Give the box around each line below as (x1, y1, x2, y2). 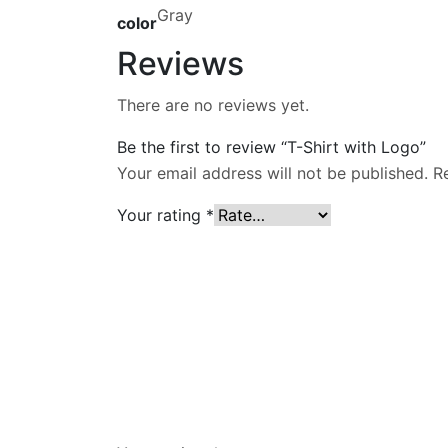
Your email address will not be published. (117, 163, 428, 184)
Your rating (117, 205, 206, 226)
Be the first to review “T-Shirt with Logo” (117, 137, 426, 158)
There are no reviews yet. (117, 95, 309, 116)
